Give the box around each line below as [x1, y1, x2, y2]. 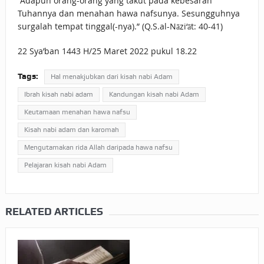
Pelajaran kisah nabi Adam [24, 161, 107, 170]
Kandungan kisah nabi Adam [108, 90, 199, 99]
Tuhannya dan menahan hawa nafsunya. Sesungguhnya [17, 8, 240, 19]
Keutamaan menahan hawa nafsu [24, 108, 130, 117]
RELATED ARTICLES [5, 205, 103, 218]
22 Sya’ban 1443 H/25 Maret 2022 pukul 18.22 [17, 45, 197, 57]
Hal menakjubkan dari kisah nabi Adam [50, 72, 173, 81]
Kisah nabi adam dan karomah [24, 126, 119, 134]
